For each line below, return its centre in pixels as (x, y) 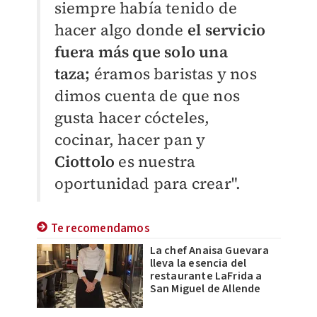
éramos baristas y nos (173, 74)
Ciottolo (85, 161)
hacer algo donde (121, 30)
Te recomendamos (100, 229)
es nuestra (155, 161)
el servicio (226, 30)
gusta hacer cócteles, (132, 117)
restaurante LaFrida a (206, 276)
